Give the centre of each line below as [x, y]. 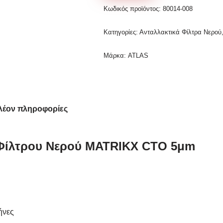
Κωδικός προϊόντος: [133, 9]
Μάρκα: [116, 56]
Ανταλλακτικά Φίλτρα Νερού [181, 32]
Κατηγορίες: [122, 32]
